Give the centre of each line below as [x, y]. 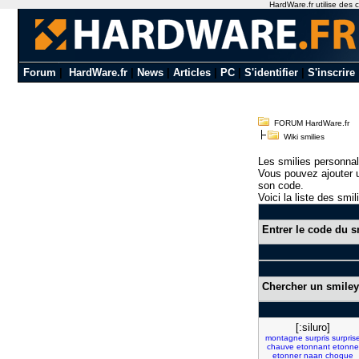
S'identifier [271, 73]
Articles [192, 73]
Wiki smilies [302, 137]
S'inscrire [331, 73]
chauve [280, 347]
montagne [284, 338]
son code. [281, 186]
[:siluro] [313, 327]
